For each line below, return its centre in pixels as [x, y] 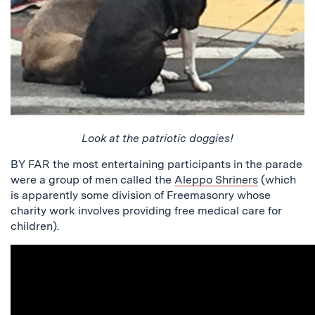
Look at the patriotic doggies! [157, 139]
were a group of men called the [92, 180]
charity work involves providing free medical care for [146, 211]
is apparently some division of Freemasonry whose [141, 195]
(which [277, 180]
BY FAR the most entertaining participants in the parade [156, 165]
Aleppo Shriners [216, 180]
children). [35, 226]
